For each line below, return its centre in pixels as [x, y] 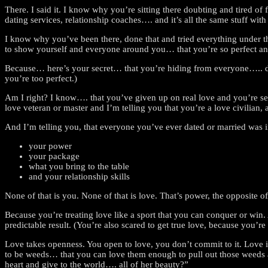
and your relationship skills [79, 176]
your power [50, 146]
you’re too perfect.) [41, 78]
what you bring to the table [79, 166]
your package [54, 156]
